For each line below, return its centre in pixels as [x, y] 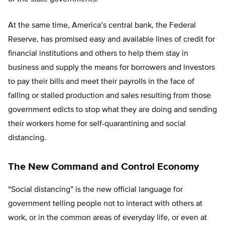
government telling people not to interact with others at [105, 204]
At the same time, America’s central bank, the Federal [102, 26]
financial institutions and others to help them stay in [98, 54]
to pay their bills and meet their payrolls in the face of [101, 82]
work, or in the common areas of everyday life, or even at [107, 218]
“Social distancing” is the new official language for [95, 190]
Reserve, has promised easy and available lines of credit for [111, 40]
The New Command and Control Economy [103, 167]
